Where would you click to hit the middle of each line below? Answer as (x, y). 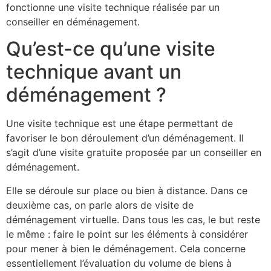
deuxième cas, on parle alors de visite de (100, 205)
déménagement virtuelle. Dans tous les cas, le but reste (133, 219)
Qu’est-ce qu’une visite (111, 49)
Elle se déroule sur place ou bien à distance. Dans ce (127, 190)
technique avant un (94, 72)
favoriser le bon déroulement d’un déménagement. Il (125, 138)
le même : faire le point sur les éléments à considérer (127, 234)
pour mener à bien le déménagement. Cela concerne (126, 248)
